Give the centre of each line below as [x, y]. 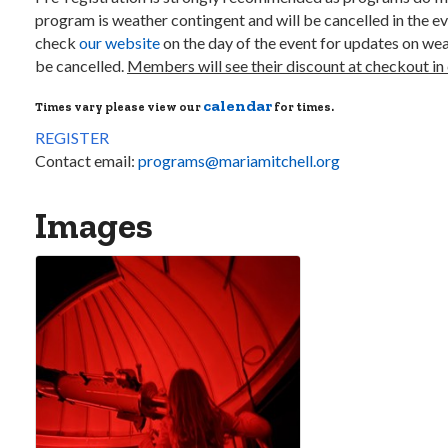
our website [119, 42]
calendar [237, 105]
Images [94, 225]
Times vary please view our [119, 107]
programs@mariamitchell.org [239, 160]
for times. [303, 107]
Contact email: [86, 160]
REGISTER [72, 137]
